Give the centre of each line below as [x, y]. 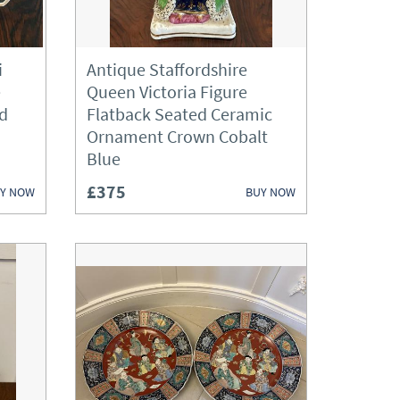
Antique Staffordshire [167, 69]
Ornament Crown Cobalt [177, 136]
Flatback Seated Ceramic [179, 114]
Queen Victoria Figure [167, 92]
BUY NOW [271, 192]
